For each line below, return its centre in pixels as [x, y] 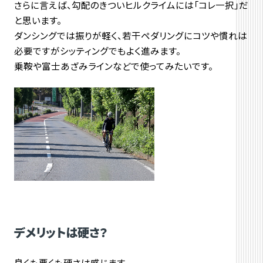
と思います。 [38, 20]
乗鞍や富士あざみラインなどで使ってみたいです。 [113, 66]
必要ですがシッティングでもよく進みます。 [97, 51]
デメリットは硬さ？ [60, 232]
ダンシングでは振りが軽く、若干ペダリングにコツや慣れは [130, 36]
